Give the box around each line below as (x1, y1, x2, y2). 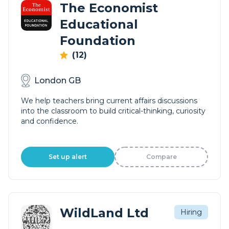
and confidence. (21, 117, 78, 126)
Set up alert (49, 153, 87, 161)
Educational (60, 17, 138, 32)
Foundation (60, 33, 135, 48)
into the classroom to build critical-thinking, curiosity (21, 106, 205, 116)
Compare (146, 153, 177, 161)
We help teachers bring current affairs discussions (21, 96, 197, 105)
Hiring (180, 208, 202, 217)
